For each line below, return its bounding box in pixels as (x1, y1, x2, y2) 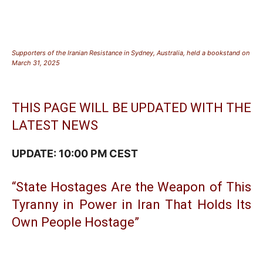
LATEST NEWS (12, 117, 98, 133)
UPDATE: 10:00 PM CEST (12, 147, 138, 160)
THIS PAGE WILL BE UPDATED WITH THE (12, 100, 251, 115)
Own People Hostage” (12, 214, 139, 230)
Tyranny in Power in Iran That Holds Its (12, 197, 251, 212)
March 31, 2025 (12, 58, 60, 67)
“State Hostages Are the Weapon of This (12, 179, 251, 194)
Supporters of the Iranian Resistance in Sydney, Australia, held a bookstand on (12, 48, 249, 57)
